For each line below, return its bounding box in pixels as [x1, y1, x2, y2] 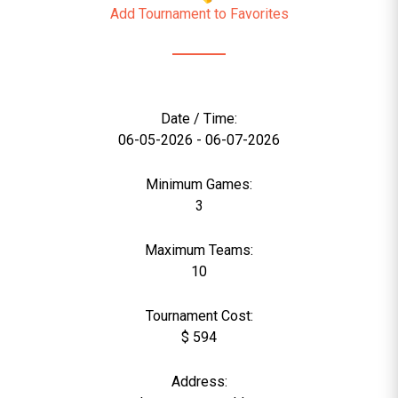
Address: [171, 373, 227, 390]
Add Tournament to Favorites [109, 5, 289, 22]
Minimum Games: [146, 176, 252, 193]
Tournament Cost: [145, 307, 253, 324]
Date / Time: [161, 110, 237, 127]
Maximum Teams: [145, 242, 253, 259]
